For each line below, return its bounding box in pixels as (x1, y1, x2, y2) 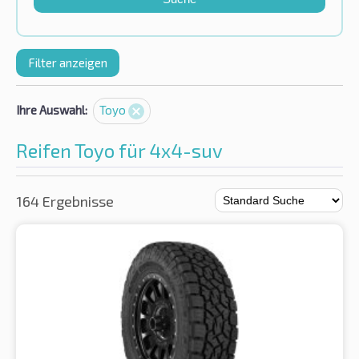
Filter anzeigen (28, 55, 107, 70)
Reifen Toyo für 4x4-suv (16, 139, 223, 163)
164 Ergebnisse (16, 192, 114, 211)
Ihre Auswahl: (16, 103, 87, 117)
